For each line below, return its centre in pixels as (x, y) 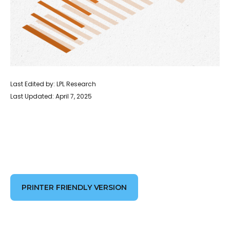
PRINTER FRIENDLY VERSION (74, 187)
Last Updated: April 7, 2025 (51, 96)
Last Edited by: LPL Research (53, 84)
